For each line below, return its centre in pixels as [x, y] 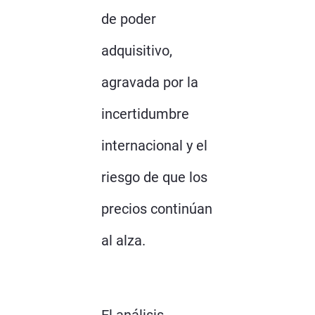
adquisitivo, [137, 50]
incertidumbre [145, 114]
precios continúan [157, 208]
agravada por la [150, 82]
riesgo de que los [154, 177]
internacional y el [154, 145]
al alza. [123, 240]
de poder [129, 19]
